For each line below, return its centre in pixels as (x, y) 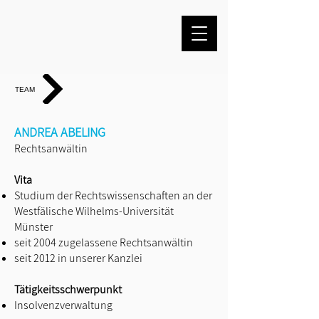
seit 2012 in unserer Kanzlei (78, 258)
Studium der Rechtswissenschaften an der (113, 195)
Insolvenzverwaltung (63, 305)
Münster (33, 227)
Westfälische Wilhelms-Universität (94, 211)
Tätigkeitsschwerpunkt (68, 289)
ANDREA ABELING (60, 132)
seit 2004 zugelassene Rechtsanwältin (104, 242)
